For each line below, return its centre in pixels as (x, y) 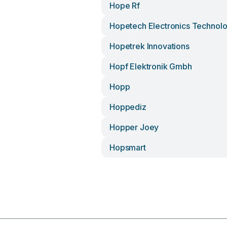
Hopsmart (128, 147)
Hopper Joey (134, 127)
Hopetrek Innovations (149, 46)
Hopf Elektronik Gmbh (151, 66)
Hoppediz (128, 107)
